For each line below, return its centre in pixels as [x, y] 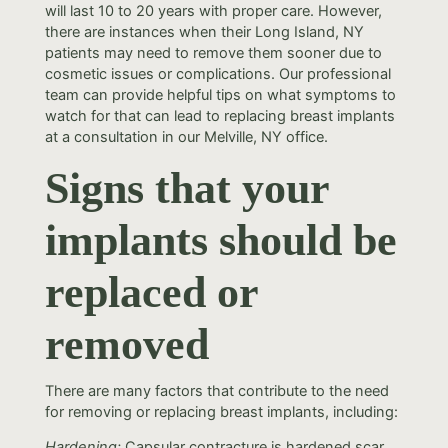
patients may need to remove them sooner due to [213, 53]
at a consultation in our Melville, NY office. [186, 137]
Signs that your [186, 188]
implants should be [220, 240]
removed [126, 344]
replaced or [151, 292]
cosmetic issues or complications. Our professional [217, 74]
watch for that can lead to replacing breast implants [219, 116]
